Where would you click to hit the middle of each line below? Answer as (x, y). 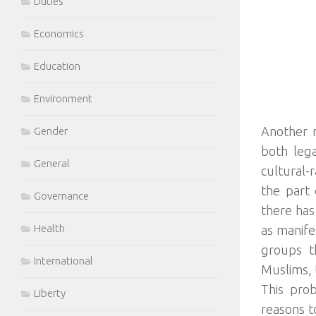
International (63, 261)
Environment (63, 98)
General (52, 163)
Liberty (50, 293)
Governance (61, 196)
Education (57, 66)
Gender (51, 131)
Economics (59, 34)
